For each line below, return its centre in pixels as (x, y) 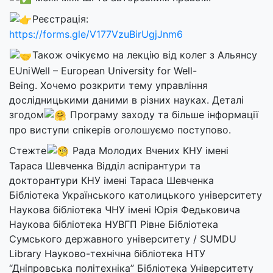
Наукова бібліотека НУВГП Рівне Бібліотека (114, 225)
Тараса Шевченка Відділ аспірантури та (105, 166)
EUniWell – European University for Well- (103, 70)
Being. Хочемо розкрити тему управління (108, 85)
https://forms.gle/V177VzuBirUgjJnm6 (96, 34)
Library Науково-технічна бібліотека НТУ (107, 254)
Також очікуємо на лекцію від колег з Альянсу (145, 55)
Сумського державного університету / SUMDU (123, 239)
